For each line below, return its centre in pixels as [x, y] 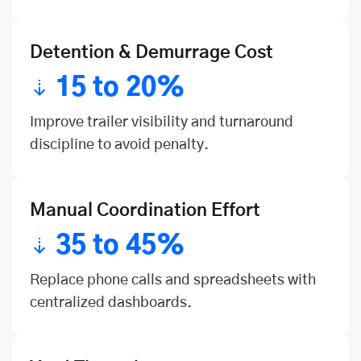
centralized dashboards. [111, 303]
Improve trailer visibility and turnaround [162, 123]
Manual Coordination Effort [145, 211]
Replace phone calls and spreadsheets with [173, 281]
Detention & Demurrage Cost [151, 53]
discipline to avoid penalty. [119, 145]
